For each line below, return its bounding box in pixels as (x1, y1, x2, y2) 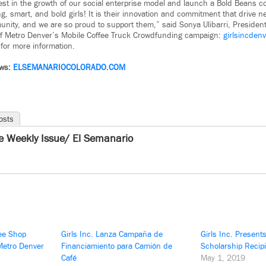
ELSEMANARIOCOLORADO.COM (13, 62, 125, 74)
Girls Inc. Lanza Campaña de (61, 229, 163, 240)
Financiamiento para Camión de (61, 241, 173, 252)
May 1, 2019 (200, 253, 245, 264)
